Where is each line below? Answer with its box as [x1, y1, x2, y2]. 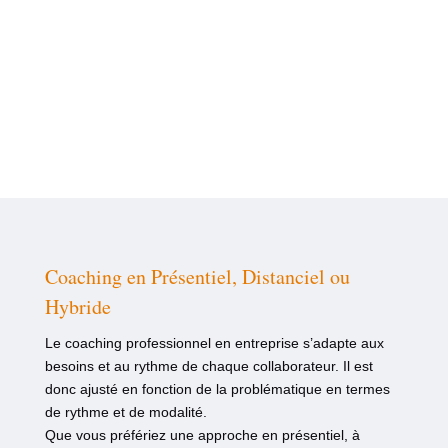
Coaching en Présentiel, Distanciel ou [44, 263, 350, 291]
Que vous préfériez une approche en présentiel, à [44, 427, 360, 444]
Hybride [44, 293, 111, 321]
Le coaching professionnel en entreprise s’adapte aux [44, 335, 384, 352]
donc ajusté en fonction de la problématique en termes [44, 381, 390, 398]
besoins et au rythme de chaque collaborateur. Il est [44, 358, 373, 375]
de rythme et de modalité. [44, 404, 207, 421]
